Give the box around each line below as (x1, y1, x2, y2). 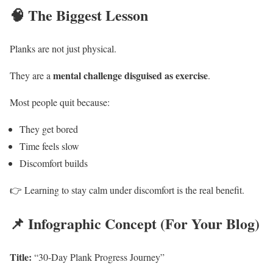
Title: (10, 250, 32, 264)
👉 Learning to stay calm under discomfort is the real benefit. (10, 183, 244, 197)
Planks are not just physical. (10, 42, 116, 55)
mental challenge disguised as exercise (53, 68, 208, 83)
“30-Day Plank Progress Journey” (32, 250, 165, 264)
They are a (10, 69, 53, 82)
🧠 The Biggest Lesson (10, 4, 148, 26)
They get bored (19, 122, 78, 136)
